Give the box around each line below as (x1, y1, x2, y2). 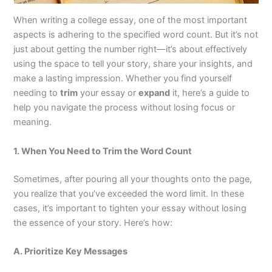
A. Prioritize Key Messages (13, 245, 128, 257)
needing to (13, 87, 61, 99)
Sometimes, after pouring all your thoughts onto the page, (13, 173, 253, 185)
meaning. (13, 117, 52, 128)
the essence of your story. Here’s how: (13, 217, 173, 228)
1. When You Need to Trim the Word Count (13, 145, 192, 157)
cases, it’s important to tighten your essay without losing (13, 202, 247, 214)
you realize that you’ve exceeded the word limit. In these (13, 188, 245, 199)
